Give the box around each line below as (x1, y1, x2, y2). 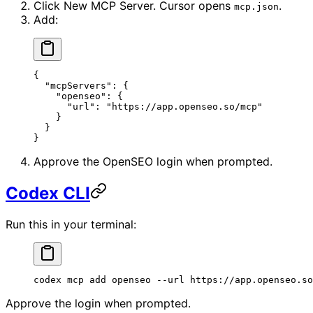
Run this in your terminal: (6, 217, 136, 232)
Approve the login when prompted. (6, 296, 191, 311)
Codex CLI (6, 183, 90, 204)
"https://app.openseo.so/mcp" (106, 101, 263, 112)
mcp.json (234, 1, 279, 13)
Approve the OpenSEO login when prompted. (34, 154, 272, 169)
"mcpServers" (34, 80, 112, 92)
